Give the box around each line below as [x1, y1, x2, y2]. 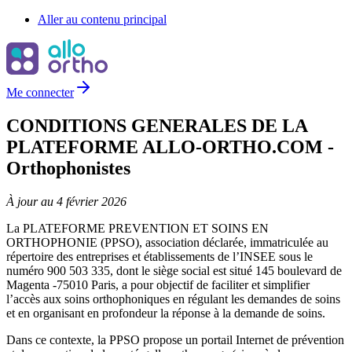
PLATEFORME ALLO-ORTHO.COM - [6, 136, 334, 157]
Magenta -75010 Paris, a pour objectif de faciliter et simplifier [6, 277, 310, 291]
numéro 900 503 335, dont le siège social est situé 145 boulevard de [6, 263, 342, 277]
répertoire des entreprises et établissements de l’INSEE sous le [6, 249, 313, 263]
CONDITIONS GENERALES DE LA [6, 115, 307, 136]
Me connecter [6, 86, 74, 99]
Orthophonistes [6, 157, 130, 178]
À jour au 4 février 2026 [6, 194, 126, 208]
